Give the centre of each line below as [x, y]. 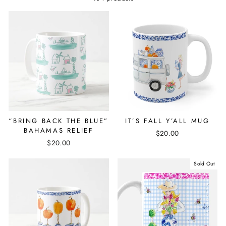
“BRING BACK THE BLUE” [59, 121]
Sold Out [204, 164]
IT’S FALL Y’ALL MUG [167, 121]
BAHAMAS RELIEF [59, 130]
